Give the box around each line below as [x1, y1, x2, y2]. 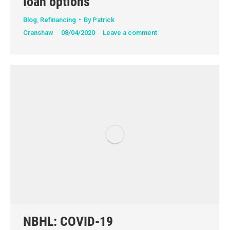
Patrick [92, 15, 114, 24]
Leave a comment [103, 28, 157, 36]
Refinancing [40, 15, 76, 24]
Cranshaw [23, 28, 53, 36]
